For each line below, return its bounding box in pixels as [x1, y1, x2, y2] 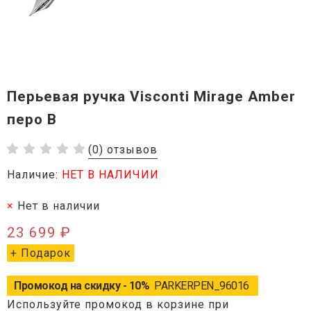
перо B [7, 110, 57, 128]
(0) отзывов [88, 142, 158, 156]
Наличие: [7, 167, 62, 181]
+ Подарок [10, 246, 71, 260]
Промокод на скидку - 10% [14, 278, 152, 292]
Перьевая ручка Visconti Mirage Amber [7, 87, 296, 105]
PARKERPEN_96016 [151, 278, 251, 292]
